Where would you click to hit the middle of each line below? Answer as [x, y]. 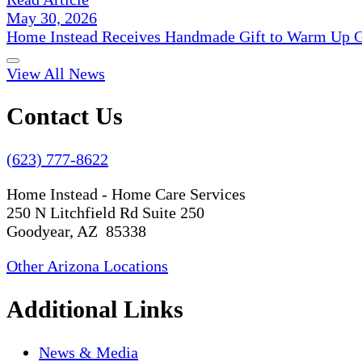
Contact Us [65, 116]
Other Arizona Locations [87, 266]
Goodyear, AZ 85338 [76, 232]
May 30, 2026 [52, 17]
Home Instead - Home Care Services [126, 194]
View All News [56, 73]
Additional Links [95, 309]
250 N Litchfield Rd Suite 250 [105, 213]
